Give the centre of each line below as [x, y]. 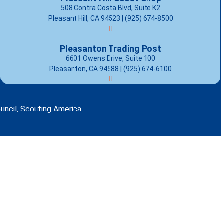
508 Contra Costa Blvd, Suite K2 [110, 8]
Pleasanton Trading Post [110, 49]
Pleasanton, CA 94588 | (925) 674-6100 [110, 69]
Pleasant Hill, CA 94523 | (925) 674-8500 [110, 18]
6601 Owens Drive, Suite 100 [110, 58]
